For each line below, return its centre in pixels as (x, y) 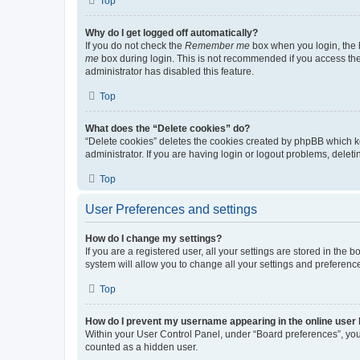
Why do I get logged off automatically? (172, 33)
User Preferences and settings (171, 209)
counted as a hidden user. (141, 347)
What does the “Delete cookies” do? (168, 128)
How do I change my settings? (153, 238)
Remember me (217, 45)
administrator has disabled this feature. (170, 71)
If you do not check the (135, 45)
